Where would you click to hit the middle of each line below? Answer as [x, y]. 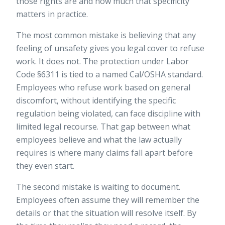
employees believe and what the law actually [99, 140]
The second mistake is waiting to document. [98, 187]
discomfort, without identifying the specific [96, 101]
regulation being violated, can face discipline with [108, 114]
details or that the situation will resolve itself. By [106, 213]
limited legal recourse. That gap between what [103, 127]
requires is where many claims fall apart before [104, 153]
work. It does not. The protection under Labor [102, 62]
